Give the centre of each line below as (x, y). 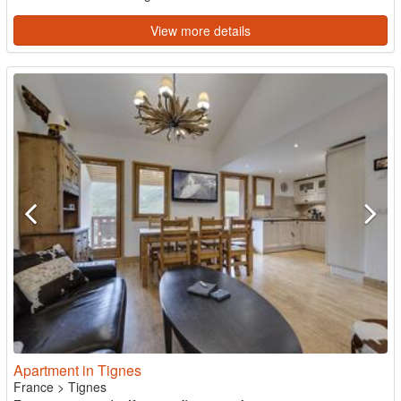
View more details (200, 30)
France (34, 387)
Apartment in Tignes (77, 370)
